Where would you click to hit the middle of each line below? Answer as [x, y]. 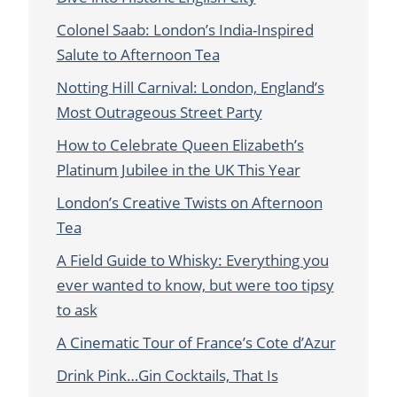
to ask [77, 309]
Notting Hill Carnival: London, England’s [190, 87]
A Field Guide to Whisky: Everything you [192, 260]
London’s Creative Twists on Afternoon [189, 202]
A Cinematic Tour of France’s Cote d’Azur [196, 342]
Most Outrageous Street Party [159, 112]
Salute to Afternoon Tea [138, 54]
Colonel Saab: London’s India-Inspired [185, 29]
